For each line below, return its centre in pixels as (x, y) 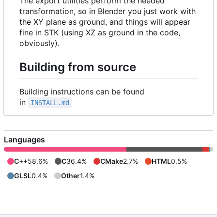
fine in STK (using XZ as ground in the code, (100, 33)
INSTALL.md (50, 103)
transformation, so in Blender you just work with (108, 11)
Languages (24, 140)
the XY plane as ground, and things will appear (105, 22)
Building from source (78, 67)
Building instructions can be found (82, 92)
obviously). (39, 43)
